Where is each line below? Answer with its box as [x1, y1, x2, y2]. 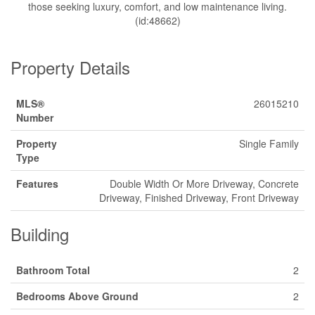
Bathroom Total [16, 263, 90, 277]
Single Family [239, 136, 299, 150]
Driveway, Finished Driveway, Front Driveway [99, 191, 299, 205]
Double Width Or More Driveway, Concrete [110, 176, 299, 191]
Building [11, 221, 69, 246]
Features [16, 176, 58, 191]
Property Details [11, 55, 130, 79]
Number [16, 110, 53, 124]
